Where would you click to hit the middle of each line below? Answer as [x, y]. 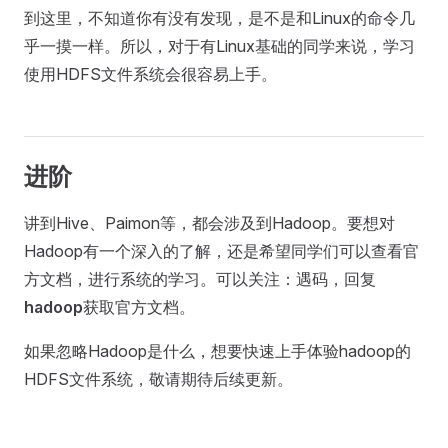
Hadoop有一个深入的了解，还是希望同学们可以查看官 [221, 251]
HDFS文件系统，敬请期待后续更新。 [158, 379]
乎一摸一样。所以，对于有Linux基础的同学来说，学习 [219, 46]
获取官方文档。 [139, 307]
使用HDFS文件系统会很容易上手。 [150, 74]
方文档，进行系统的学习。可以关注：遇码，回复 [200, 279]
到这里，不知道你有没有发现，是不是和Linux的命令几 [219, 18]
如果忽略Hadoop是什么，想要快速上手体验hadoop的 [217, 351]
